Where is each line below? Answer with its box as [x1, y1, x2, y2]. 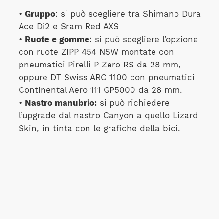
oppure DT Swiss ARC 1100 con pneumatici [18, 73, 195, 83]
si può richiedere [96, 98, 170, 108]
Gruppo [24, 9, 55, 19]
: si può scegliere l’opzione [89, 35, 198, 44]
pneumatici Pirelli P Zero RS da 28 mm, [18, 60, 181, 70]
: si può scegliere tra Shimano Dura [55, 9, 201, 19]
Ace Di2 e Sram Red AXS [18, 22, 119, 32]
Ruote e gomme [24, 35, 89, 44]
